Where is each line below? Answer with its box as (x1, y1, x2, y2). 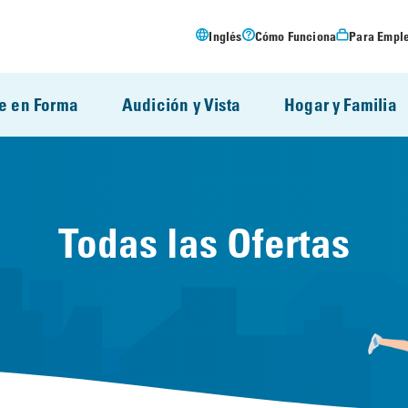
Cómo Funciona (254, 28, 337, 44)
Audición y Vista (121, 94, 240, 115)
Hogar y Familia (283, 94, 397, 115)
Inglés (209, 28, 242, 44)
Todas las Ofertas (58, 218, 350, 268)
